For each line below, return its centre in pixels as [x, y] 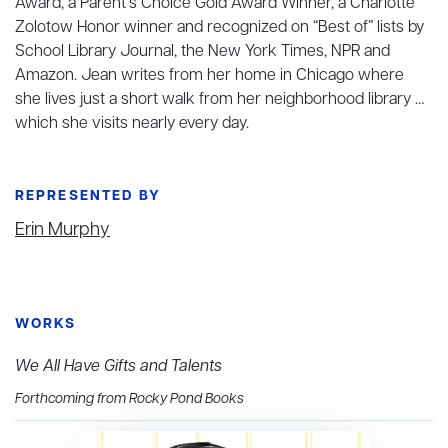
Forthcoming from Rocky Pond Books [129, 399]
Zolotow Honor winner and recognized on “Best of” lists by [219, 27]
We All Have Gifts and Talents [118, 366]
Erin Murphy [62, 229]
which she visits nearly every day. [132, 123]
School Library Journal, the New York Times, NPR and [202, 51]
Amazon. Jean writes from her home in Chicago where [209, 75]
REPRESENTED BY [88, 196]
